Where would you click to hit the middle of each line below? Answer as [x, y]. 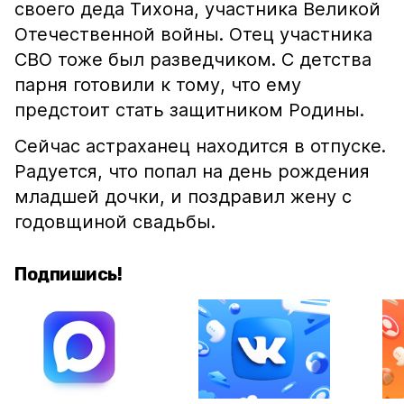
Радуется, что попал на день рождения [192, 171]
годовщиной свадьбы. [115, 222]
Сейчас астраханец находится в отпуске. [200, 146]
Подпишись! [68, 274]
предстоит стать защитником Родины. [189, 110]
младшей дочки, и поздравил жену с [183, 197]
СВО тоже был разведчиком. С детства [193, 60]
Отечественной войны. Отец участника [193, 34]
